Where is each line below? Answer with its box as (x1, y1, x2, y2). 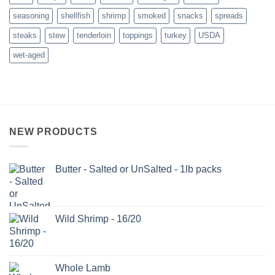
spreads (215, 10, 243, 20)
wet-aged (13, 50, 45, 60)
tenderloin (77, 30, 111, 40)
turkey (165, 30, 187, 40)
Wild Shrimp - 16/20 (55, 214, 141, 225)
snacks (177, 10, 203, 20)
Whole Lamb (55, 263, 110, 274)
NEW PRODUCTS (9, 126, 98, 137)
